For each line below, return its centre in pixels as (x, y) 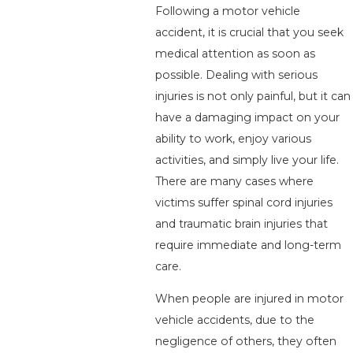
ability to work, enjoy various (234, 139)
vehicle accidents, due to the (235, 320)
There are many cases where (235, 182)
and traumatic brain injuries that (242, 224)
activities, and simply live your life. (247, 160)
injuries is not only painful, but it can (253, 97)
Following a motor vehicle (228, 11)
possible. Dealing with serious (237, 75)
